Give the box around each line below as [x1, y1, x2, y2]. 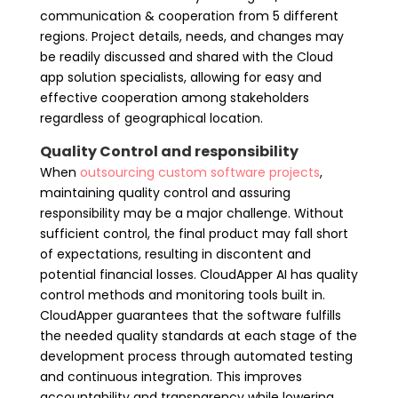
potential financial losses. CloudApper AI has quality [39, 265, 358, 283]
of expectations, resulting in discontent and [39, 244, 311, 263]
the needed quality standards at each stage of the [39, 326, 357, 345]
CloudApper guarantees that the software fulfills [39, 306, 341, 324]
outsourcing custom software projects [79, 163, 320, 181]
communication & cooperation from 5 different [39, 6, 338, 25]
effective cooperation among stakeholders [39, 88, 309, 107]
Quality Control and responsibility [39, 140, 301, 162]
